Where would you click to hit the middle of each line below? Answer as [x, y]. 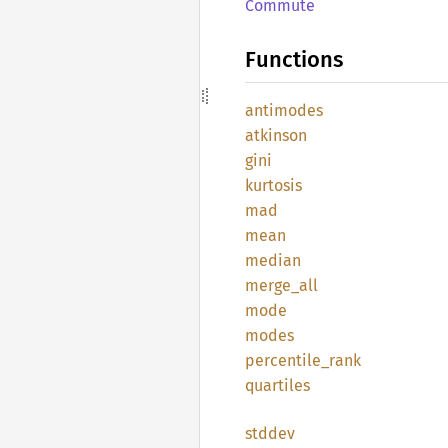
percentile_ [287, 360]
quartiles [277, 385]
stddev [270, 433]
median [273, 260]
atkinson [276, 135]
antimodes [284, 110]
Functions [294, 59]
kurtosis [273, 185]
